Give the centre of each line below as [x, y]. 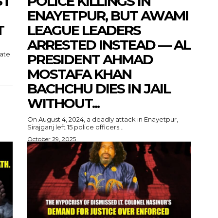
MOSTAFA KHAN [79, 74]
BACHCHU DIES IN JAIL [99, 89]
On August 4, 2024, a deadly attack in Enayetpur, [103, 119]
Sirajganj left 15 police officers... [75, 127]
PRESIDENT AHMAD [90, 60]
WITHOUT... [63, 103]
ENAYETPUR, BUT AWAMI [108, 16]
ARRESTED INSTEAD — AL [109, 45]
